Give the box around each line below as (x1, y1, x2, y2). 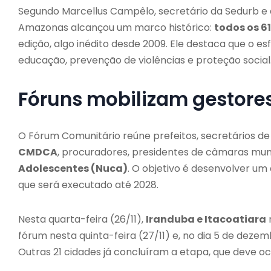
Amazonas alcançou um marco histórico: (18, 20, 214, 34)
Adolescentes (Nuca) (18, 161, 128, 175)
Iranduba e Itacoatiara (146, 212, 266, 226)
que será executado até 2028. (18, 177, 158, 192)
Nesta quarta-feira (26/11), (18, 212, 146, 226)
